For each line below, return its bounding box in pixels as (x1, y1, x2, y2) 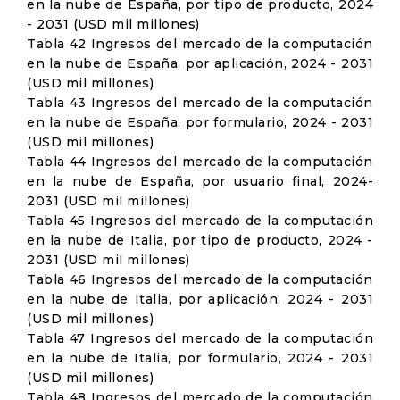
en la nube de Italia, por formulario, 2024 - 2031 (27, 350, 373, 366)
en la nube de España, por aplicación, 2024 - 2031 (27, 55, 373, 71)
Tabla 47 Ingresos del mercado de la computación (27, 330, 373, 346)
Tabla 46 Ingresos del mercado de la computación (27, 271, 373, 287)
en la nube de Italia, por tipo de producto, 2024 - (27, 232, 373, 248)
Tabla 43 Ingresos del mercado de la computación (27, 95, 373, 111)
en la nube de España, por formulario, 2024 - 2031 (27, 114, 373, 130)
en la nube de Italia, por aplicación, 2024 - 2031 (27, 291, 373, 307)
